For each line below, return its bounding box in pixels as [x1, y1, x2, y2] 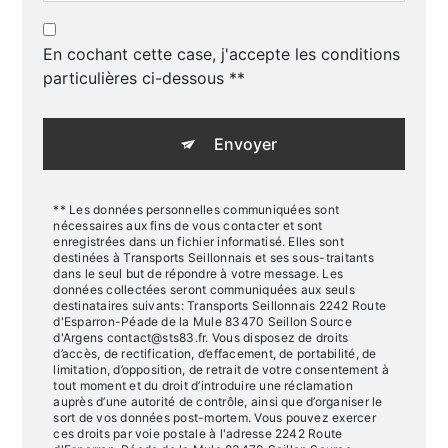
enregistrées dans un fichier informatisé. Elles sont [53, 234, 344, 249]
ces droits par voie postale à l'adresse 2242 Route [53, 426, 343, 441]
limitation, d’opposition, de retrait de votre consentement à [53, 362, 389, 377]
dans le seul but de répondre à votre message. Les [53, 266, 344, 281]
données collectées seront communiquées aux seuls [53, 282, 355, 297]
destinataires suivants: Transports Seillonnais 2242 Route [53, 298, 387, 313]
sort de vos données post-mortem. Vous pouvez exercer [53, 410, 376, 425]
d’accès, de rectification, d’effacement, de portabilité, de [53, 346, 377, 361]
